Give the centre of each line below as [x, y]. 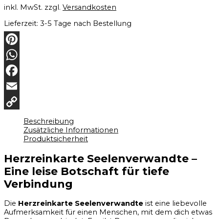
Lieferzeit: [22, 23]
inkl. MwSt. [23, 8]
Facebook [22, 86]
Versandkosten [89, 8]
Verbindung [38, 184]
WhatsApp [23, 71]
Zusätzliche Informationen [71, 130]
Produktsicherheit [56, 139]
